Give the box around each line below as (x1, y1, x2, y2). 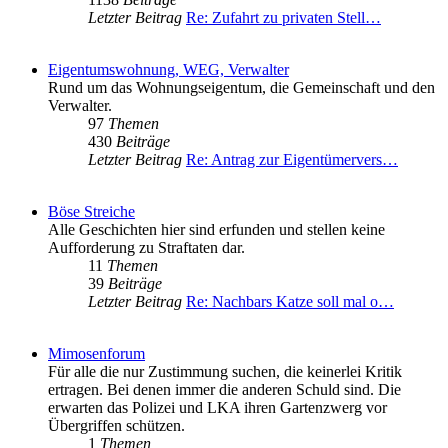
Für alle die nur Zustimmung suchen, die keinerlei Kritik (48, 363, 402, 381)
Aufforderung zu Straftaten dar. (48, 239, 245, 257)
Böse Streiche (48, 203, 135, 221)
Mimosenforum (48, 345, 145, 363)
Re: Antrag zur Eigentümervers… (186, 151, 398, 169)
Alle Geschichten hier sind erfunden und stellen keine (48, 221, 385, 239)
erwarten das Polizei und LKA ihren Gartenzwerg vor (48, 399, 387, 417)
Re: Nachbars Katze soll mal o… (186, 293, 394, 311)
